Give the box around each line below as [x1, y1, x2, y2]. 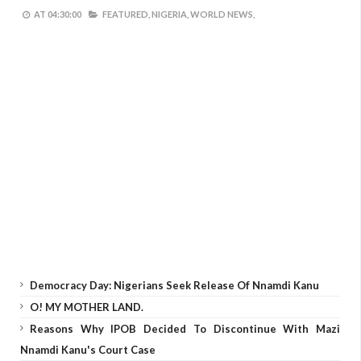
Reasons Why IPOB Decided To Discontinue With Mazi [30, 322, 340, 335]
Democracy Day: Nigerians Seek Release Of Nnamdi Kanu [30, 279, 319, 292]
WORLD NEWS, [190, 9, 255, 19]
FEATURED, [102, 9, 150, 19]
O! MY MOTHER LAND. [30, 301, 143, 313]
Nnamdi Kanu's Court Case [20, 343, 156, 356]
